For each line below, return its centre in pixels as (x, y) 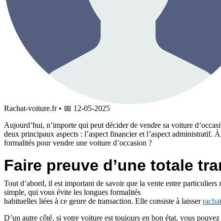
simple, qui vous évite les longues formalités (72, 192)
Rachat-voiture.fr (30, 109)
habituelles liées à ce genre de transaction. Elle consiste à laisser (103, 201)
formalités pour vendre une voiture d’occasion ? (78, 143)
